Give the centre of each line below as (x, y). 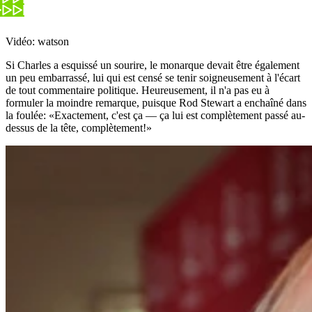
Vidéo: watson (37, 41)
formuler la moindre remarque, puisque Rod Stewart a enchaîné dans (156, 102)
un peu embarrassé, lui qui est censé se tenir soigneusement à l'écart (153, 77)
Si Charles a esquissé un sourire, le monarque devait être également (153, 65)
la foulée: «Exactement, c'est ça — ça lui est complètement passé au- (155, 115)
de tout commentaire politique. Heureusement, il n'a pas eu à (138, 90)
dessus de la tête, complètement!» (79, 127)
